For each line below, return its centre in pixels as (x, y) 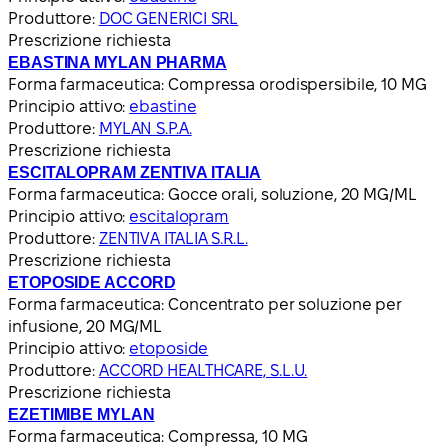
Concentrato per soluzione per (285, 304)
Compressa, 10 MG (238, 436)
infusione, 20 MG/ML (85, 326)
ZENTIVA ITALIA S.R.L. (173, 238)
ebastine (163, 106)
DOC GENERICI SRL (168, 18)
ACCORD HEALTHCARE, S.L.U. (203, 370)
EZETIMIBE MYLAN (81, 414)
